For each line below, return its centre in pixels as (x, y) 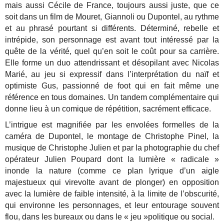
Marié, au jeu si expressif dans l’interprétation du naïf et (112, 74)
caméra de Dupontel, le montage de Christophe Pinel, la (112, 136)
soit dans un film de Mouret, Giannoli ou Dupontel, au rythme (112, 17)
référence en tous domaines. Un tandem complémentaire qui (112, 97)
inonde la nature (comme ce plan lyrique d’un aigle (112, 170)
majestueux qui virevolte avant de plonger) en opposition (112, 182)
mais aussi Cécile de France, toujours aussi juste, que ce (112, 5)
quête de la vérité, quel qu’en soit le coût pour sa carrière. (112, 51)
